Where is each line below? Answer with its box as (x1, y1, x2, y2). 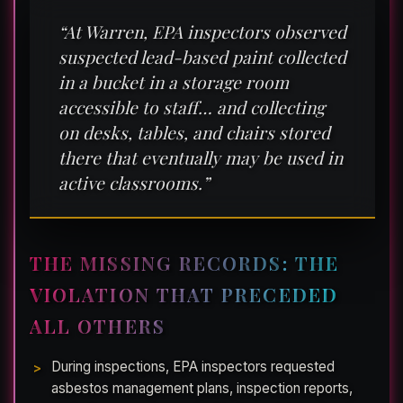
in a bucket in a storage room (58, 70, 289, 94)
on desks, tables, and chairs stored (58, 121, 330, 145)
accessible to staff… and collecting (58, 95, 325, 120)
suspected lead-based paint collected (58, 45, 346, 69)
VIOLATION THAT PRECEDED (30, 282, 338, 308)
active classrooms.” (58, 171, 210, 195)
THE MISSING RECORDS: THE (30, 250, 339, 276)
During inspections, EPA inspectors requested (51, 358, 335, 376)
